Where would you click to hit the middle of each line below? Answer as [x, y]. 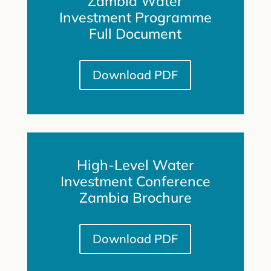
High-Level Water [135, 165]
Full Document [135, 33]
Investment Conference [135, 181]
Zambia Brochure [135, 197]
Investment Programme [135, 17]
